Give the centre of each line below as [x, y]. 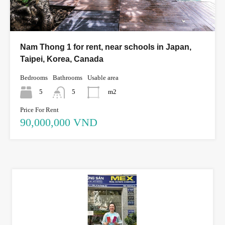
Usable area [103, 77]
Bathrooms [68, 77]
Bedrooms [34, 77]
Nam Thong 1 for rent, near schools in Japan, [106, 47]
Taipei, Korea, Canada [62, 59]
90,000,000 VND [59, 122]
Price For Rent [39, 109]
